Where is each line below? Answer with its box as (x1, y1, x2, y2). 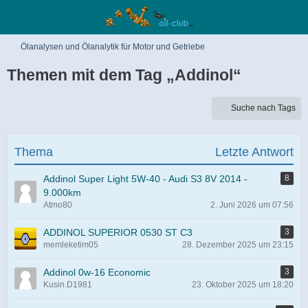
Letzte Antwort (215, 145, 294, 159)
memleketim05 (43, 240, 98, 250)
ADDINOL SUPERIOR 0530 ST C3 (43, 227, 192, 238)
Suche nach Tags (231, 103, 296, 113)
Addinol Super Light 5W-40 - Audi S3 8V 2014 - (43, 173, 247, 184)
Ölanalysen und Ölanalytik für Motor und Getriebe (21, 42, 205, 52)
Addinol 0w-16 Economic (43, 267, 151, 278)
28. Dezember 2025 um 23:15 (182, 240, 294, 250)
